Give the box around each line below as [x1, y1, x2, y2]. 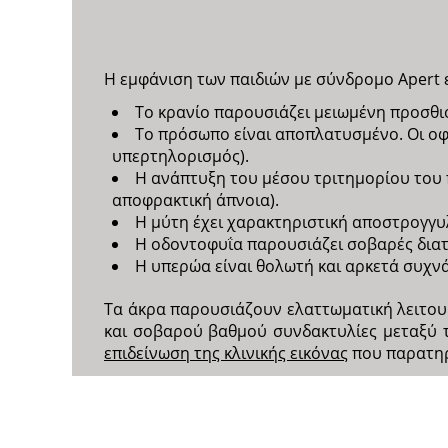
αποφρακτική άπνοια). [112, 189, 279, 212]
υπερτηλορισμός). [112, 145, 249, 168]
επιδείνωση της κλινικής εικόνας [104, 342, 348, 365]
